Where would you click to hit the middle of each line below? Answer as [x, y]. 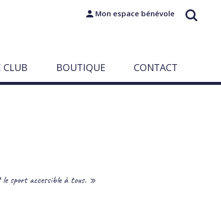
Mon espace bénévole [135, 13]
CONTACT [156, 67]
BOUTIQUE [81, 67]
